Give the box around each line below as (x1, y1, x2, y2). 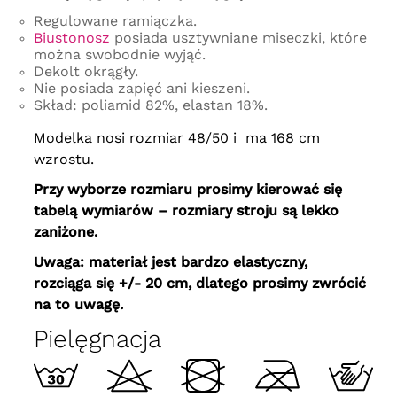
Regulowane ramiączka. (33, 12, 197, 30)
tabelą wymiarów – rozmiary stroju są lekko (33, 202, 339, 220)
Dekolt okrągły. (33, 63, 138, 81)
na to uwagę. (33, 296, 123, 314)
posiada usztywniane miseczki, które (109, 29, 367, 47)
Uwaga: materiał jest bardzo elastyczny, (33, 253, 312, 271)
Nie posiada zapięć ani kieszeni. (33, 80, 250, 97)
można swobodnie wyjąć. (33, 46, 206, 64)
